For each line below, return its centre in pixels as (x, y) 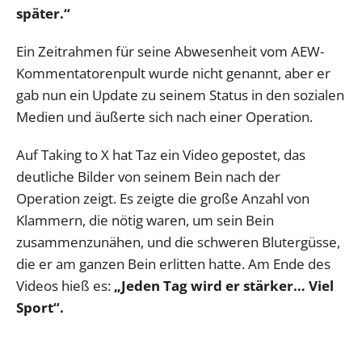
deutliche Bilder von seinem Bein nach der (148, 177)
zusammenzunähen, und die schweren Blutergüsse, (178, 242)
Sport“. (40, 308)
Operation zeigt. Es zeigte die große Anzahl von (163, 199)
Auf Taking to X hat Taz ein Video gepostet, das (161, 155)
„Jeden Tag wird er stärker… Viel (224, 286)
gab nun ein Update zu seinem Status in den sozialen (180, 95)
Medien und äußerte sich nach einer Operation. (164, 117)
